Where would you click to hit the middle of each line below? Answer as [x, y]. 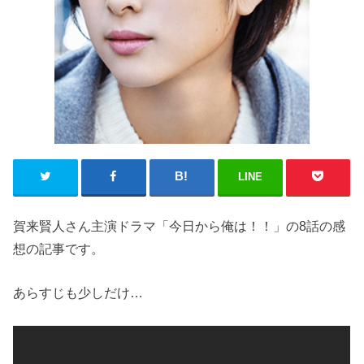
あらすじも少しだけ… [78, 293]
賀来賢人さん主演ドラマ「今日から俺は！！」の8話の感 [180, 226]
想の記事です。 [59, 249]
